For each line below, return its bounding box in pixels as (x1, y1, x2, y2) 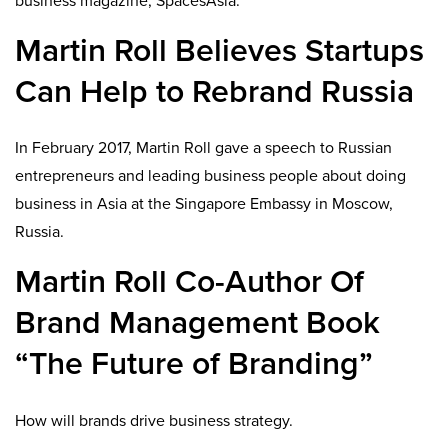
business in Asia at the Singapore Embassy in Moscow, (15, 194, 393, 215)
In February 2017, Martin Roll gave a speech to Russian (15, 138, 392, 159)
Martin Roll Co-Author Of (15, 263, 364, 302)
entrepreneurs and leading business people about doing (15, 166, 406, 187)
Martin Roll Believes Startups (15, 31, 424, 70)
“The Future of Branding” (15, 345, 373, 384)
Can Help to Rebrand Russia (15, 72, 414, 111)
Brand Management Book (15, 304, 380, 343)
